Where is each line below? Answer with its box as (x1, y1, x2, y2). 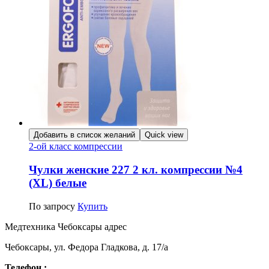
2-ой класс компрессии (29, 141, 122, 152)
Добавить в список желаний (34, 130, 135, 140)
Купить (77, 201, 107, 211)
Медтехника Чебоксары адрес (5, 221, 127, 232)
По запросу (29, 201, 75, 211)
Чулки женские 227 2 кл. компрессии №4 (29, 163, 243, 177)
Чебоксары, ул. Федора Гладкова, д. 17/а (5, 241, 168, 252)
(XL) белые (29, 177, 86, 190)
